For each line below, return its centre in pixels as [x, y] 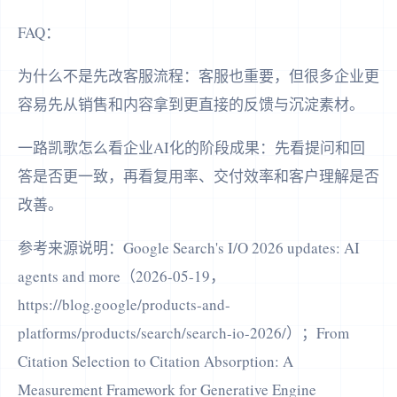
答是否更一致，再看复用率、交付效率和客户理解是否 [198, 176]
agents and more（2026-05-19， [121, 276]
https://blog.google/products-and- [124, 305]
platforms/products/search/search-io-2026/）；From [183, 333]
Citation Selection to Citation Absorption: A [156, 362]
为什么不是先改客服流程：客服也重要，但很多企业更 [198, 76]
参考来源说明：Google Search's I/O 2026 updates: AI [189, 248]
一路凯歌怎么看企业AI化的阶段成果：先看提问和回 [191, 148]
